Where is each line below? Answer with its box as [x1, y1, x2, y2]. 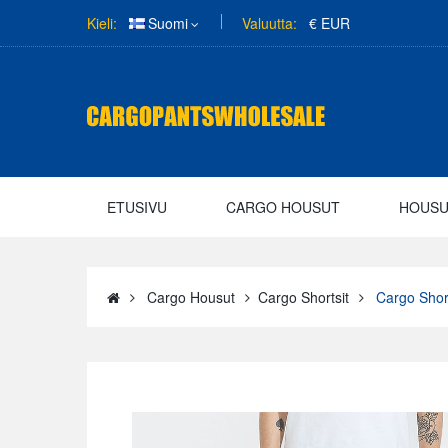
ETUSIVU [107, 197, 167, 217]
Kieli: [87, 13, 117, 33]
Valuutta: [242, 13, 297, 33]
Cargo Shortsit [258, 287, 349, 307]
